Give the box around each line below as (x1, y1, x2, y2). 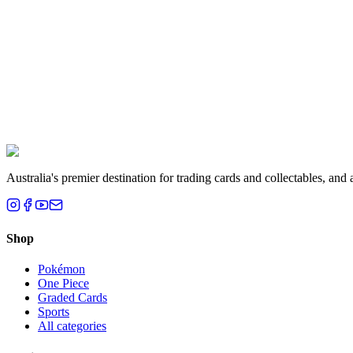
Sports (38, 305, 69, 319)
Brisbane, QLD (38, 128, 115, 142)
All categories (38, 319, 106, 333)
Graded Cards (38, 291, 107, 305)
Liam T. (38, 113, 77, 128)
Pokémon (38, 262, 85, 277)
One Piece (38, 277, 89, 291)
